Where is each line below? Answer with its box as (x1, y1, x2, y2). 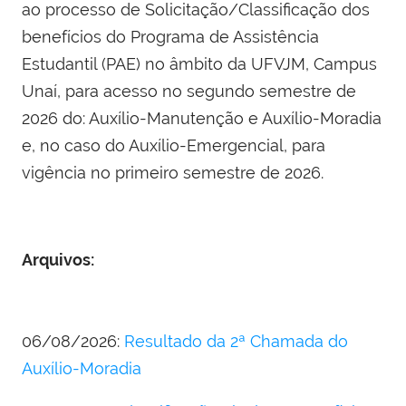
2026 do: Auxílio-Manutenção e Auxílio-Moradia (22, 109, 382, 129)
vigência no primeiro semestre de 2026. (22, 163, 324, 183)
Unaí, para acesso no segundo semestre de (22, 82, 356, 101)
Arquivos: (22, 250, 98, 270)
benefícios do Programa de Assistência (22, 27, 319, 47)
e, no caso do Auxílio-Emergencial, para (22, 136, 325, 156)
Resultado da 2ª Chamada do (124, 332, 348, 352)
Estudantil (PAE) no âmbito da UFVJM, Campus (22, 54, 377, 74)
